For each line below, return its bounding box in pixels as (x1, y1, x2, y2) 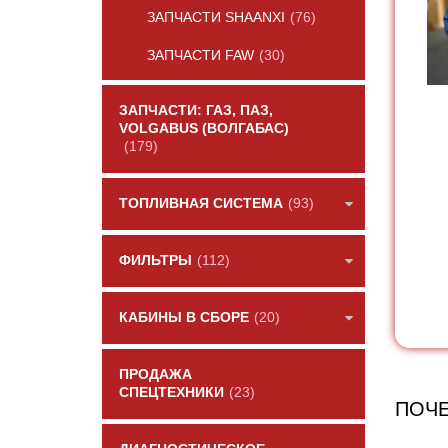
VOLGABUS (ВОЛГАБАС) (119, 121, 289, 136)
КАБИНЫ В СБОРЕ (119, 310, 249, 325)
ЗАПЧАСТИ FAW (147, 48, 254, 63)
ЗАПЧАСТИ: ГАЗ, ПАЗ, (119, 103, 273, 118)
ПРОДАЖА (119, 367, 192, 382)
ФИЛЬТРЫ (119, 253, 192, 268)
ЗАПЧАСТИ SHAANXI (147, 10, 285, 25)
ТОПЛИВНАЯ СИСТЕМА (119, 196, 283, 211)
